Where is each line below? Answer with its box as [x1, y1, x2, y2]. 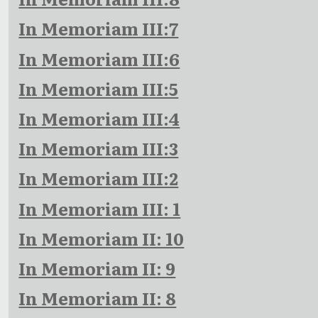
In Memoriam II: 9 [18, 255, 176, 280]
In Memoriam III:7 [18, 16, 179, 41]
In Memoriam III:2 [18, 165, 179, 191]
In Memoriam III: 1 [18, 195, 181, 221]
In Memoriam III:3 [18, 136, 179, 161]
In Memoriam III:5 [18, 75, 179, 101]
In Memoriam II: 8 [18, 285, 177, 311]
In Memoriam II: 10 [18, 225, 185, 251]
